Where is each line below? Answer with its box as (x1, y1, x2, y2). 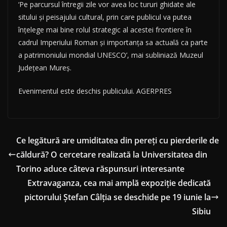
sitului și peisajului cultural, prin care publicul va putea (18, 12, 192, 22)
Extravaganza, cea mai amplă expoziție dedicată (27, 177, 211, 189)
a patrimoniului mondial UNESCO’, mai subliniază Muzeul (18, 50, 203, 60)
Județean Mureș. (18, 63, 71, 73)
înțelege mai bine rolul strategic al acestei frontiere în (18, 25, 192, 35)
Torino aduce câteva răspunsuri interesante (16, 163, 184, 175)
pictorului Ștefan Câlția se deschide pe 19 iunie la (24, 192, 211, 203)
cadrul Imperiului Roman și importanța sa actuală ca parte (18, 37, 208, 48)
